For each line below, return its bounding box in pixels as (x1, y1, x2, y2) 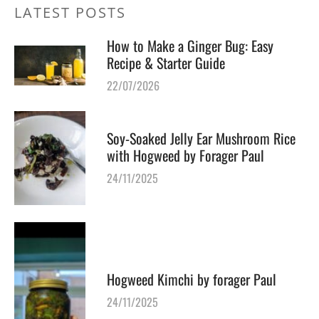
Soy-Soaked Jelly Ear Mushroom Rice (107, 127, 296, 149)
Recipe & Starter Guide (107, 51, 225, 73)
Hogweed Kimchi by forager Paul (107, 268, 276, 291)
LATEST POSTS (14, 2, 126, 22)
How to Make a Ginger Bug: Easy (107, 34, 273, 56)
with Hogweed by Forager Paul (107, 144, 264, 166)
